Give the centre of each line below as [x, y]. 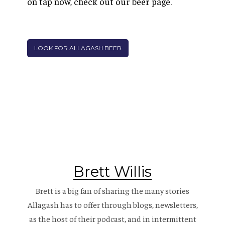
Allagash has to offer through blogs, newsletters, [113, 205]
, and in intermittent [160, 219]
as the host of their [63, 219]
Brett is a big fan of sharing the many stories [113, 191]
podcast [110, 219]
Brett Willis [113, 172]
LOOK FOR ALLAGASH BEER [78, 48]
